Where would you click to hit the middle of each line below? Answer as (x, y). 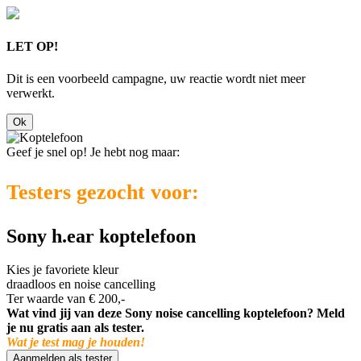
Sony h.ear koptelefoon (101, 236)
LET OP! (32, 47)
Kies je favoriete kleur (62, 270)
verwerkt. (31, 93)
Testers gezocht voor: (103, 192)
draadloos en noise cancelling (81, 284)
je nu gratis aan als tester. (75, 328)
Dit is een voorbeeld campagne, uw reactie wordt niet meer (156, 78)
